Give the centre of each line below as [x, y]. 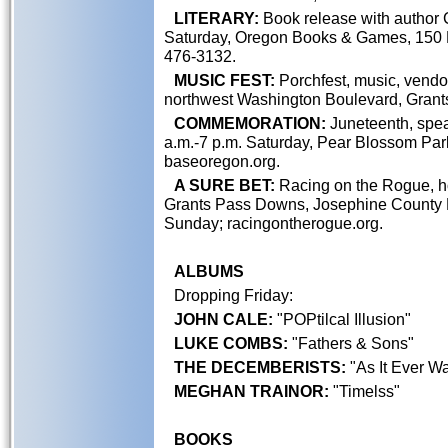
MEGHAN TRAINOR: [251, 391]
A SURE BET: [224, 185]
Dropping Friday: [233, 295]
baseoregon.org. [222, 161]
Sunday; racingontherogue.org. [273, 223]
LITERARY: [216, 18]
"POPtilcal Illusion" [342, 319]
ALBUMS [209, 271]
